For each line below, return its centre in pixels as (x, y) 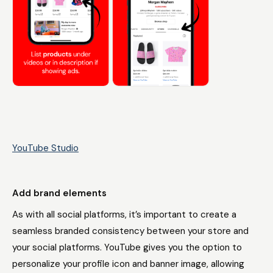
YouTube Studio (45, 148)
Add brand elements (59, 193)
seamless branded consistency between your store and (130, 231)
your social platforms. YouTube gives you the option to (127, 247)
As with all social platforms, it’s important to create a (124, 214)
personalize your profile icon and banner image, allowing (128, 264)
